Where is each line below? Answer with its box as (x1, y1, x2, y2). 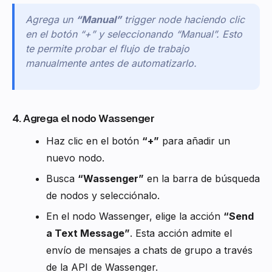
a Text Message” (46, 227, 130, 240)
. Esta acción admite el (130, 227, 232, 240)
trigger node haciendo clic (124, 13, 245, 26)
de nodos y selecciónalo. (46, 189, 160, 202)
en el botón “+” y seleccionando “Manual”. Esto (25, 28, 242, 41)
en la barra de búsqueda (144, 172, 260, 185)
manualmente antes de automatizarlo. (25, 57, 197, 70)
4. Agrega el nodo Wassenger (12, 112, 154, 126)
